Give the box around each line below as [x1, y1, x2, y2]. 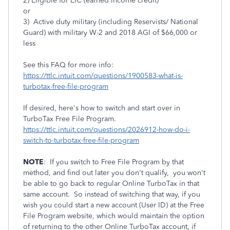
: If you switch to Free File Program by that [44, 158, 184, 166]
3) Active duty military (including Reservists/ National [23, 17, 198, 26]
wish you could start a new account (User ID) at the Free [23, 201, 204, 209]
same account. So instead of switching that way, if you [23, 190, 200, 199]
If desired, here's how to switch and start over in [23, 104, 180, 112]
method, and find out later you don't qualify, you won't [23, 168, 205, 177]
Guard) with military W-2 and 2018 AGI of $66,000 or [23, 28, 197, 37]
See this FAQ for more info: [23, 61, 113, 69]
